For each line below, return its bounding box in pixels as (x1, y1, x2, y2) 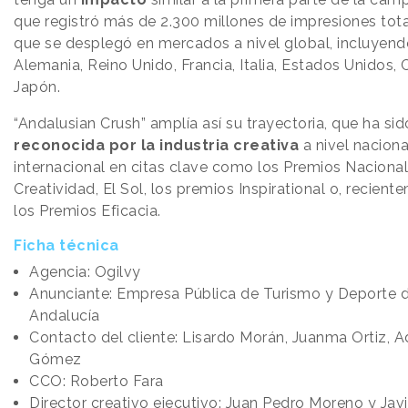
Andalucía (29, 307, 104, 325)
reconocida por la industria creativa (14, 137, 299, 155)
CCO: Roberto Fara (29, 372, 164, 391)
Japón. (14, 78, 60, 97)
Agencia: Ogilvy (29, 263, 141, 281)
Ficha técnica (14, 237, 119, 255)
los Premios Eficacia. (14, 202, 165, 220)
